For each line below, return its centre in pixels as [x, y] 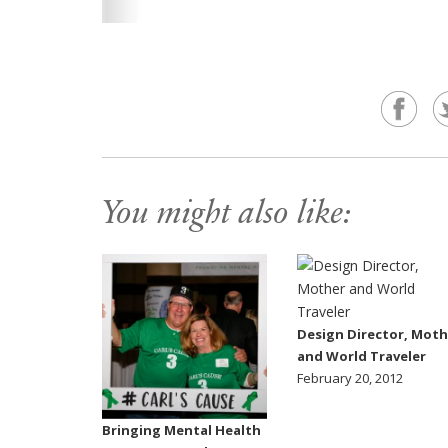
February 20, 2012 [350, 378]
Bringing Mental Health [181, 430]
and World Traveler [361, 356]
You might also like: [227, 216]
